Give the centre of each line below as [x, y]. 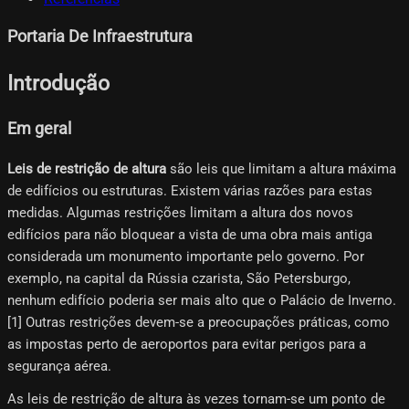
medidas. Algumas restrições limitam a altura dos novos [180, 212]
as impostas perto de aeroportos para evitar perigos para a [187, 344]
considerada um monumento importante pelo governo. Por [186, 256]
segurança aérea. [59, 366]
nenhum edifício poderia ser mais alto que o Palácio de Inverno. [202, 300]
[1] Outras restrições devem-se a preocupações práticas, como [199, 322]
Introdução [58, 83]
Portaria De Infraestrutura [100, 36]
